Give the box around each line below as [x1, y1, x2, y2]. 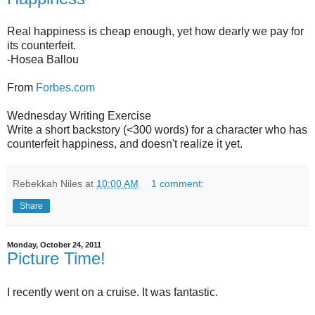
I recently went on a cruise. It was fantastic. [7, 286, 218, 298]
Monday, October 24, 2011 [7, 240, 101, 250]
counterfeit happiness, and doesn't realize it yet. [7, 138, 243, 150]
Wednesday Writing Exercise [7, 110, 151, 122]
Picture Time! [7, 249, 105, 269]
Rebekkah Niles [13, 178, 82, 190]
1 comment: [151, 178, 205, 190]
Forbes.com [36, 82, 95, 94]
